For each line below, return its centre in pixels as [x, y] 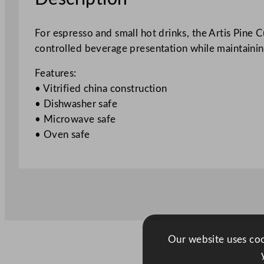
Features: [55, 74]
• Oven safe [62, 135]
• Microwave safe [75, 120]
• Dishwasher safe [76, 104]
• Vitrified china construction [101, 89]
